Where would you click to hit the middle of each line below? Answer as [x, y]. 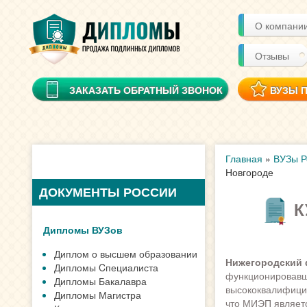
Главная [244, 158]
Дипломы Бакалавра [100, 281]
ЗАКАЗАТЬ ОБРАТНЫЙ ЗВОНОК [146, 90]
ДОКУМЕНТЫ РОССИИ [108, 192]
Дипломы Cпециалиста [106, 267]
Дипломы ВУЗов [83, 230]
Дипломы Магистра [98, 295]
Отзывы [272, 56]
